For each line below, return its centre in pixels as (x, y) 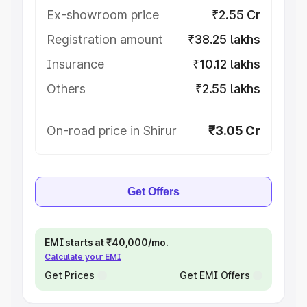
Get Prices (70, 275)
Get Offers (153, 192)
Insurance (75, 64)
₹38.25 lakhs (224, 39)
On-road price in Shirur (112, 131)
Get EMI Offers (214, 275)
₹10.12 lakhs (226, 64)
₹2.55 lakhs (228, 89)
